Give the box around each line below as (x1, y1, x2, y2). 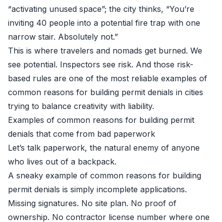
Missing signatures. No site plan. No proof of (8, 198, 176, 208)
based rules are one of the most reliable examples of (8, 73, 207, 83)
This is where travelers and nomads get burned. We (8, 46, 202, 55)
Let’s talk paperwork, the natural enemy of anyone (8, 143, 200, 153)
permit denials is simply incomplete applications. (8, 184, 187, 194)
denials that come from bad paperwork (8, 129, 155, 139)
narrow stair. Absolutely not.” (8, 32, 118, 42)
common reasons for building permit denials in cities (8, 87, 203, 97)
